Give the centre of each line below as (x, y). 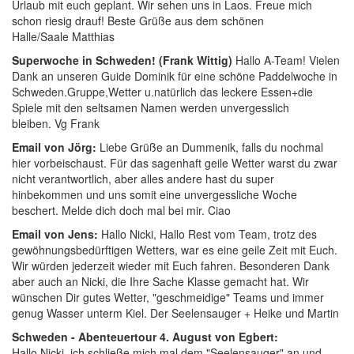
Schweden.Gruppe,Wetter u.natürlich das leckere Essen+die (162, 92)
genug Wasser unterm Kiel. (81, 313)
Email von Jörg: (56, 147)
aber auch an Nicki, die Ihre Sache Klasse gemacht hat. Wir (160, 281)
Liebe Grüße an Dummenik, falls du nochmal (211, 147)
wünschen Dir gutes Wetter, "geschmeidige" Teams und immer (168, 297)
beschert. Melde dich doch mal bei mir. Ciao (121, 210)
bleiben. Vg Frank (56, 123)
